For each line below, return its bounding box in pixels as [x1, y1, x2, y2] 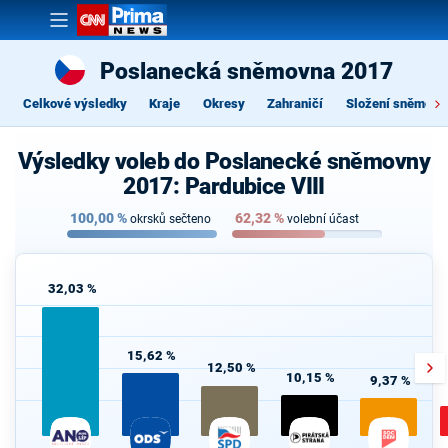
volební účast [286, 212, 359, 227]
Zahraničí [267, 95, 323, 111]
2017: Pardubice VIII [123, 173, 325, 199]
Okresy [202, 95, 245, 111]
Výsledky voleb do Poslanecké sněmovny [17, 148, 431, 174]
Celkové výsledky [22, 95, 127, 111]
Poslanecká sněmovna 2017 [100, 58, 393, 84]
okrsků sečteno [129, 212, 211, 227]
